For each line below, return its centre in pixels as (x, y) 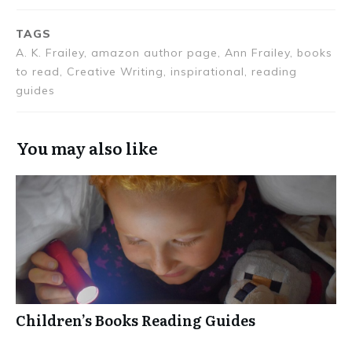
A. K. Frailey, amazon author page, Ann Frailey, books (174, 53)
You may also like (87, 148)
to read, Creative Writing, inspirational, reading (156, 72)
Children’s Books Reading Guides (136, 321)
